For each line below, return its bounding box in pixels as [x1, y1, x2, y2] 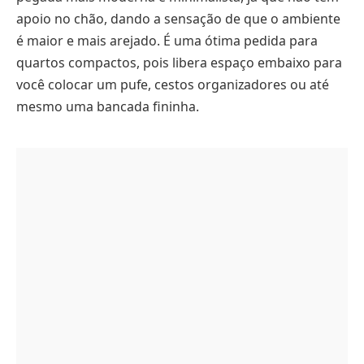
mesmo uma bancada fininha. [16, 97, 199, 116]
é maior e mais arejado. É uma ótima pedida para [16, 32, 318, 50]
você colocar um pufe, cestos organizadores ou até [16, 76, 329, 94]
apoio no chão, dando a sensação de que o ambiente [16, 10, 340, 28]
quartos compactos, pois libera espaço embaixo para [16, 54, 342, 72]
